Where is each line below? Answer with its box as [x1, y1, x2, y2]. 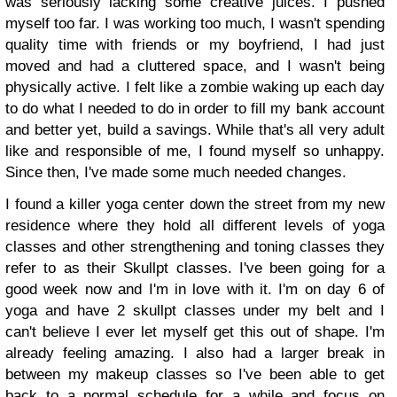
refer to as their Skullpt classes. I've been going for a [5, 259, 385, 276]
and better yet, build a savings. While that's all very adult [5, 121, 385, 138]
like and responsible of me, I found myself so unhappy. [5, 142, 385, 160]
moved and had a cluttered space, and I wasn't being [5, 57, 385, 74]
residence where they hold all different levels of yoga [5, 216, 385, 234]
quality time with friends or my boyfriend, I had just [5, 35, 385, 53]
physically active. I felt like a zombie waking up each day [5, 78, 385, 96]
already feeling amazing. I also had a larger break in [5, 344, 385, 362]
